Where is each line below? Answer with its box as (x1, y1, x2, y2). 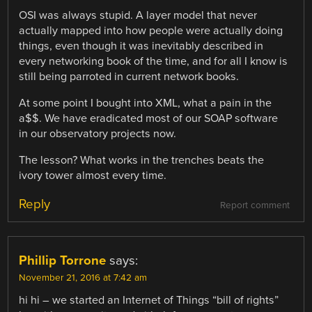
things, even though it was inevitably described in (19, 38, 264, 53)
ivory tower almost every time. (19, 169, 167, 183)
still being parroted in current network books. (19, 69, 240, 84)
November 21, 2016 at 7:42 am (19, 272, 148, 284)
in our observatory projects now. (19, 127, 177, 141)
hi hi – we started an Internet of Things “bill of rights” (19, 293, 279, 308)
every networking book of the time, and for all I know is (19, 54, 288, 68)
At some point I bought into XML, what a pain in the (19, 96, 272, 111)
